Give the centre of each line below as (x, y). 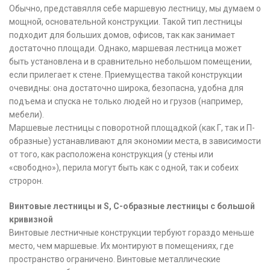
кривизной (31, 220)
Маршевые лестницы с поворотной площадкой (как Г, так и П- (132, 128)
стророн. (26, 181)
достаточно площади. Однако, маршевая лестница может (125, 49)
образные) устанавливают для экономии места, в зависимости (135, 141)
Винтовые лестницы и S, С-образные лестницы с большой (132, 206)
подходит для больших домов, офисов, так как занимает (122, 35)
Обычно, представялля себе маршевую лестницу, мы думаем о (135, 9)
